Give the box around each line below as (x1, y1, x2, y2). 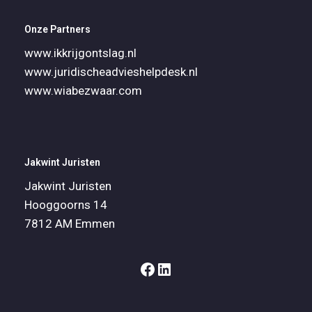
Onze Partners (24, 24, 91, 35)
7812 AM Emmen (24, 217, 115, 231)
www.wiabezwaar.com (24, 84, 142, 97)
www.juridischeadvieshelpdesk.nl (24, 65, 198, 79)
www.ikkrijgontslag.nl (24, 46, 136, 60)
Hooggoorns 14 (24, 198, 107, 212)
